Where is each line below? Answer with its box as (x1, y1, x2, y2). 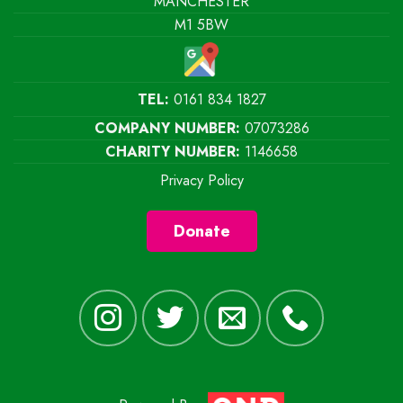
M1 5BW (175, 13, 228, 35)
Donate (173, 219, 230, 244)
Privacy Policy (159, 170, 244, 192)
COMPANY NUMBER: (94, 118, 240, 139)
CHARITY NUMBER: (105, 141, 240, 163)
